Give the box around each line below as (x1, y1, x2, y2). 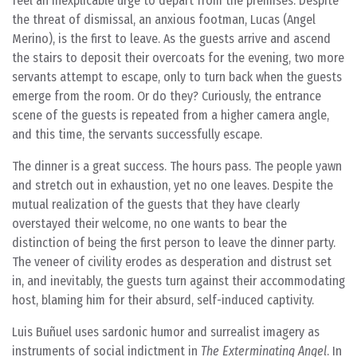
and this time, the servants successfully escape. (12, 127, 262, 142)
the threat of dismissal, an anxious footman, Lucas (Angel (12, 12, 316, 27)
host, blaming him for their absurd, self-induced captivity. (12, 292, 314, 308)
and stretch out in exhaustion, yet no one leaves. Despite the (12, 178, 333, 193)
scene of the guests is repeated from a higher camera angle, (12, 108, 329, 123)
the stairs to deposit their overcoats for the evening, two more (12, 50, 344, 65)
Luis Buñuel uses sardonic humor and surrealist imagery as (12, 324, 320, 339)
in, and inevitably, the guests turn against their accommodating (12, 273, 345, 288)
